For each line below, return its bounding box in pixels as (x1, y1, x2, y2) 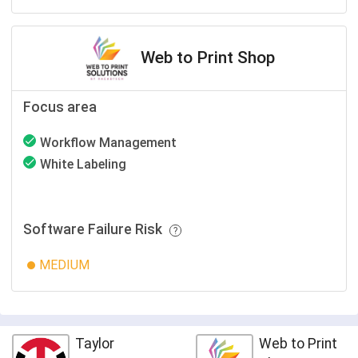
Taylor (75, 336, 114, 352)
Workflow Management (40, 135, 177, 150)
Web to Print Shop (141, 47, 275, 67)
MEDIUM (39, 257, 89, 272)
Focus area (23, 99, 97, 115)
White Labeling (40, 157, 126, 172)
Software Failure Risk (23, 221, 165, 237)
